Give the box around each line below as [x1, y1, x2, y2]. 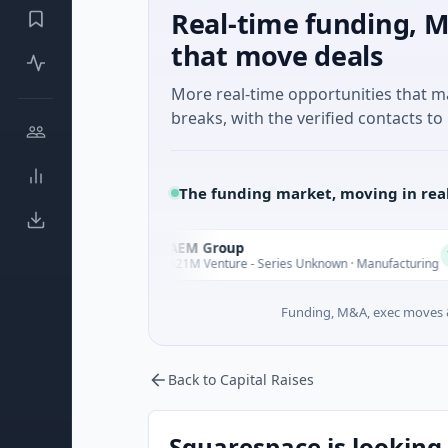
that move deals [171, 37, 383, 74]
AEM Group [100, 238, 177, 257]
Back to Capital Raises [168, 370, 314, 389]
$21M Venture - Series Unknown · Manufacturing [100, 254, 371, 272]
